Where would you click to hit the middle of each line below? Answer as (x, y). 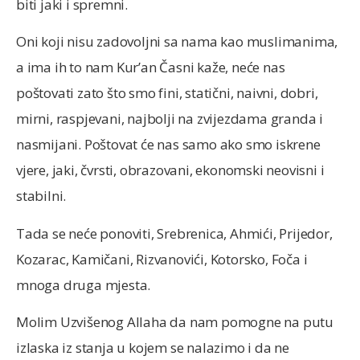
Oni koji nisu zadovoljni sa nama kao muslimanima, (177, 42)
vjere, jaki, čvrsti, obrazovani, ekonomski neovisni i (170, 170)
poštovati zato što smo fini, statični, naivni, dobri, (167, 93)
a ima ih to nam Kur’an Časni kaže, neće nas (151, 67)
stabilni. (41, 196)
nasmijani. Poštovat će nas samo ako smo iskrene (168, 145)
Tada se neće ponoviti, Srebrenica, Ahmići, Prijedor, (174, 233)
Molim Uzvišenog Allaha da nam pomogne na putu (175, 322)
